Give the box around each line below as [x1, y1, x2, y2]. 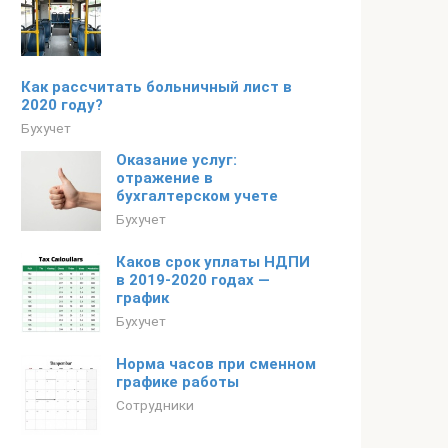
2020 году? [21, 96, 103, 114]
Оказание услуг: [116, 151, 237, 169]
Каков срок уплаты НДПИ [116, 253, 310, 271]
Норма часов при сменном [116, 355, 316, 373]
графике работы [116, 373, 239, 391]
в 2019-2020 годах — [116, 271, 270, 289]
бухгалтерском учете [116, 187, 278, 205]
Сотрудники [116, 397, 194, 413]
